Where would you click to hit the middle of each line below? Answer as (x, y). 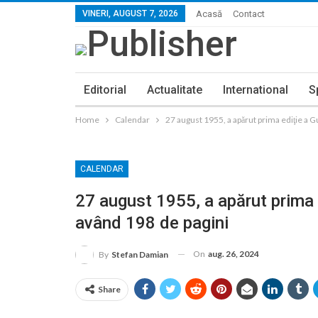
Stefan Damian (140, 254)
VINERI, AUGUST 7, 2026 (130, 13)
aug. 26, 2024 (234, 253)
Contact (249, 14)
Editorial (105, 90)
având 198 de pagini (152, 223)
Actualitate (175, 90)
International (256, 90)
